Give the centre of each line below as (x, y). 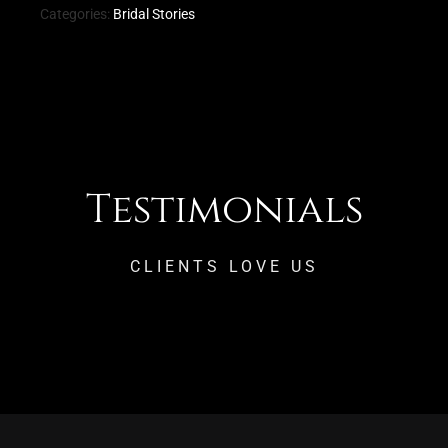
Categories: (77, 13)
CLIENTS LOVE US (224, 267)
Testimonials (224, 210)
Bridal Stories (154, 13)
